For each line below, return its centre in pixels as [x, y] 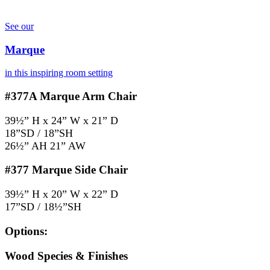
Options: [26, 231]
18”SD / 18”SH [39, 133]
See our [19, 26]
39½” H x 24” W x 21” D [61, 120]
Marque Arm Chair [87, 96]
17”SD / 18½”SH [43, 207]
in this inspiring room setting [59, 73]
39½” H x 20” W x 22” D [61, 194]
